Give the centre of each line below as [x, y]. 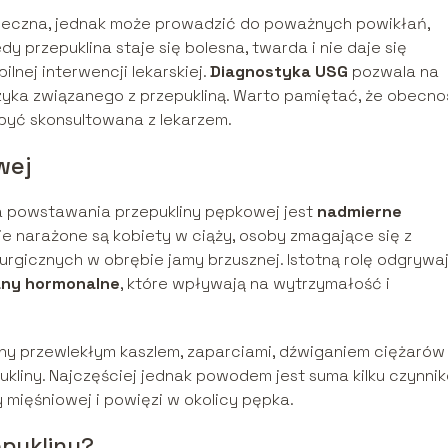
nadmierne [359, 211]
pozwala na [393, 71]
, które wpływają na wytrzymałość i [255, 283]
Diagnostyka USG [279, 71]
